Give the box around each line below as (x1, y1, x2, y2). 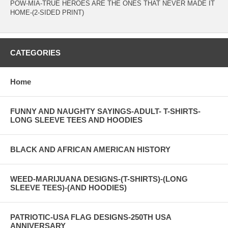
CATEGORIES (10, 48, 61, 57)
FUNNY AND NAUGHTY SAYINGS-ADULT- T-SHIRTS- (10, 106, 201, 116)
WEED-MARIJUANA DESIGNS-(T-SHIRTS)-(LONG (10, 174, 188, 183)
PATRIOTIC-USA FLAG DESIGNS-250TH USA (10, 212, 171, 221)
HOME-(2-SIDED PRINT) (10, 8, 84, 16)
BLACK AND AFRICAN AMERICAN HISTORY (10, 145, 170, 154)
